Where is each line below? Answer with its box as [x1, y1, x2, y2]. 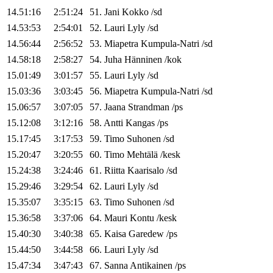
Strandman [128, 102, 169, 113]
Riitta [104, 165, 125, 176]
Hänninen [124, 54, 162, 65]
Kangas [126, 118, 155, 129]
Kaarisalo [127, 165, 164, 176]
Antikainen [130, 260, 172, 271]
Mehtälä [127, 149, 158, 160]
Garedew [129, 229, 164, 239]
